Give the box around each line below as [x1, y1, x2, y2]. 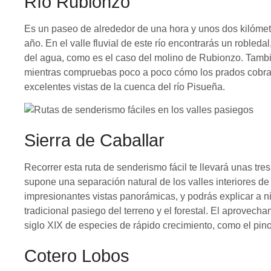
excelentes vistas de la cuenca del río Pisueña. [24, 81, 225, 92]
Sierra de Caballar [24, 130, 165, 150]
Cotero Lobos [24, 246, 129, 266]
